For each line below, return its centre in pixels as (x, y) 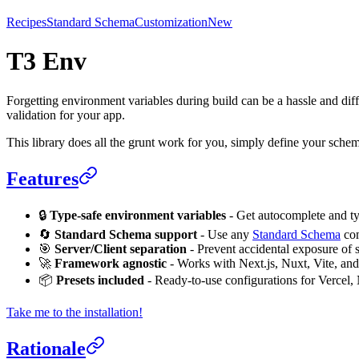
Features (42, 178)
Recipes (26, 22)
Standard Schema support (126, 234)
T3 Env (46, 61)
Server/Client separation (121, 248)
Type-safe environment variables (138, 215)
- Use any (225, 234)
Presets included (100, 280)
